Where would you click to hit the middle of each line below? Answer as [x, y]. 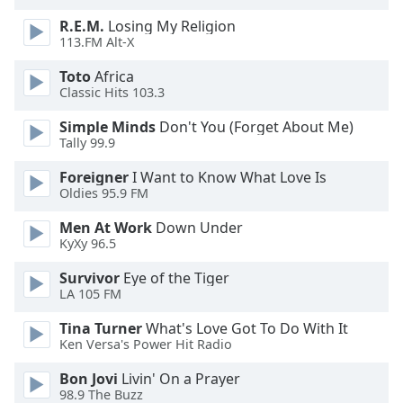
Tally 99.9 [87, 143]
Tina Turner [101, 328]
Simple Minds [107, 127]
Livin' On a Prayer [179, 379]
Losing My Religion [170, 26]
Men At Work [106, 228]
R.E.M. [82, 26]
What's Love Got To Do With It [245, 328]
